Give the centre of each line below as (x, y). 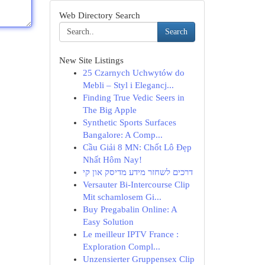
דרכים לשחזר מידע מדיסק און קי (138, 172)
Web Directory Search (99, 15)
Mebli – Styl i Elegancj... (128, 85)
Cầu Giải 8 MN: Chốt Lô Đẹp (137, 147)
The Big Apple (109, 110)
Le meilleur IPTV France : (130, 234)
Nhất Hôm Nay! (112, 160)
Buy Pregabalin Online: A (130, 209)
